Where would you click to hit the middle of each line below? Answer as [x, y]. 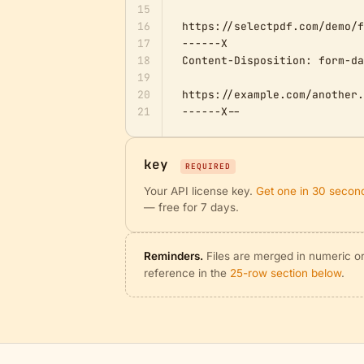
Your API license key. [200, 191]
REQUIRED [208, 166]
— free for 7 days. [191, 207]
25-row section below [286, 273]
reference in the [187, 273]
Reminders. [173, 256]
